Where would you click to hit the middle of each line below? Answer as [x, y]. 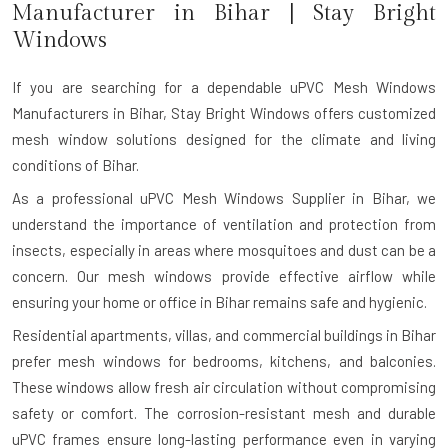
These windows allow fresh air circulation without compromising [224, 386]
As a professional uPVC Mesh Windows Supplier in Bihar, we [224, 197]
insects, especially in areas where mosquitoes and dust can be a [224, 249]
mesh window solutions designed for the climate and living [224, 138]
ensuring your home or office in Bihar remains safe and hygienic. [219, 301]
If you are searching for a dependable [151, 86]
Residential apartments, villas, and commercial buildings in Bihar [224, 334]
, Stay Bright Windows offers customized [299, 112]
